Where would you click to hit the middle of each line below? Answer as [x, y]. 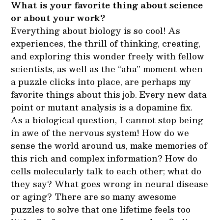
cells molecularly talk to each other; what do [106, 171]
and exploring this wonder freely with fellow [108, 56]
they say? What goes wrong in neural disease [110, 183]
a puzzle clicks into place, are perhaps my [101, 81]
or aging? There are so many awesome [94, 196]
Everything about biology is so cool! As [96, 30]
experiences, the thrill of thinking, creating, [106, 43]
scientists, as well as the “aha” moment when [107, 69]
